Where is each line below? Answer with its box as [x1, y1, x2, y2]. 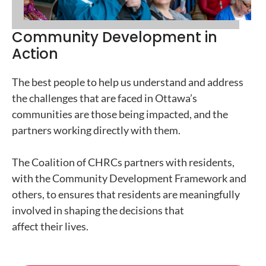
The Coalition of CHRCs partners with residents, [12, 155, 235, 169]
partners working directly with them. [12, 123, 180, 137]
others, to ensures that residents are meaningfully [12, 187, 240, 201]
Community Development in [12, 27, 217, 47]
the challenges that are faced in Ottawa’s [12, 91, 197, 104]
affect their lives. [12, 219, 88, 233]
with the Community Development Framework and [12, 171, 246, 185]
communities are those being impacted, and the [12, 107, 228, 121]
